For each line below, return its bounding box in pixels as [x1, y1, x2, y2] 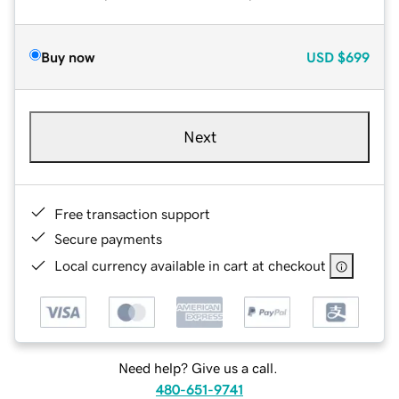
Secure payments [54, 231, 162, 246]
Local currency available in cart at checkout [54, 257, 326, 273]
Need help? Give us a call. [118, 361, 278, 376]
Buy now [41, 49, 94, 64]
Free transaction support [54, 206, 210, 221]
